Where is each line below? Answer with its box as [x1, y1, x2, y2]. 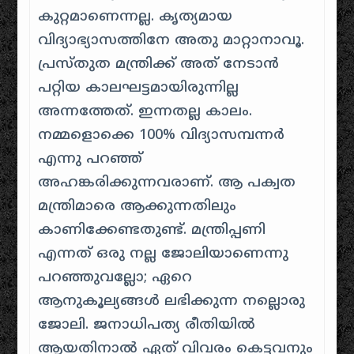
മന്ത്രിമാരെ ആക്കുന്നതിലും [38, 198, 237, 216]
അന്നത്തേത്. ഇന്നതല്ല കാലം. [38, 103, 253, 121]
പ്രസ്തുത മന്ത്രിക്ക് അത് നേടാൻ [38, 55, 280, 73]
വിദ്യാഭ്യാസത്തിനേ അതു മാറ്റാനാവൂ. [38, 32, 305, 50]
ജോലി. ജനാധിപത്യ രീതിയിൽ [38, 316, 256, 334]
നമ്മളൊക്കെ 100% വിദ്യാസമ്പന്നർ [38, 126, 285, 145]
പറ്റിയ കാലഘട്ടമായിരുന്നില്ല [38, 79, 239, 97]
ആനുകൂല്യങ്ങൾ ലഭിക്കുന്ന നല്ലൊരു [38, 292, 306, 311]
